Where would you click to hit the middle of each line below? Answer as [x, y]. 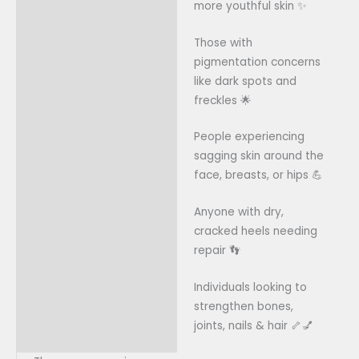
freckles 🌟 [222, 100]
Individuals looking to [250, 288]
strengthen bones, [243, 307]
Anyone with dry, [238, 212]
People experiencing [249, 137]
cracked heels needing [255, 232]
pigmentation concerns [257, 62]
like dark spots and [245, 81]
